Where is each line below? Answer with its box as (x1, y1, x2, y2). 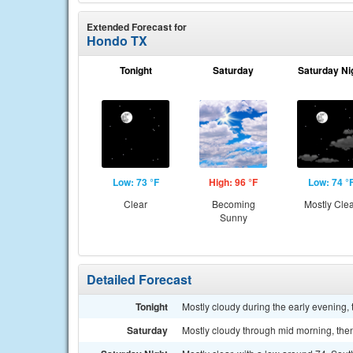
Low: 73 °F (112, 175, 159, 189)
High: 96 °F (209, 175, 258, 189)
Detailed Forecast (87, 270, 191, 288)
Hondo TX (87, 32, 147, 50)
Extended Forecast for (87, 20, 187, 34)
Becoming (211, 197, 255, 210)
